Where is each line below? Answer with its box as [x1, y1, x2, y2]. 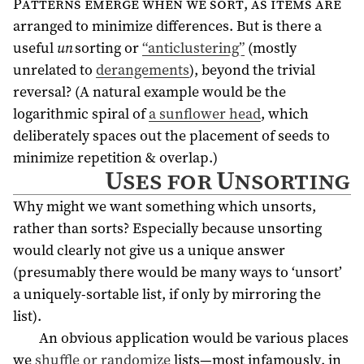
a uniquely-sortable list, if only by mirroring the [13, 283, 321, 304]
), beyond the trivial [189, 59, 315, 80]
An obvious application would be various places [38, 327, 349, 348]
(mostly [244, 37, 297, 58]
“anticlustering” [141, 37, 245, 58]
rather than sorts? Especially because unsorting [13, 217, 322, 238]
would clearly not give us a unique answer [13, 239, 285, 260]
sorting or [74, 37, 142, 58]
